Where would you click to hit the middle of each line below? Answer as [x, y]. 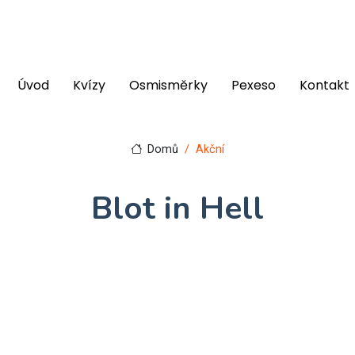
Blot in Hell [177, 208]
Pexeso [254, 85]
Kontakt [324, 85]
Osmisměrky [168, 85]
